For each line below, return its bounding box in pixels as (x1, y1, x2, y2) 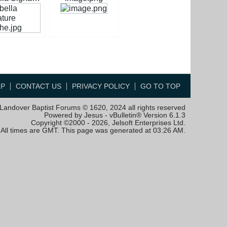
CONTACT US (16, 82, 61, 90)
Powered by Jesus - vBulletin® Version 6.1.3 (44, 111, 185, 119)
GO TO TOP (140, 82, 180, 90)
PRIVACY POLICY (72, 82, 130, 90)
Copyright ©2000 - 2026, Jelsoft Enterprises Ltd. (31, 119, 185, 127)
